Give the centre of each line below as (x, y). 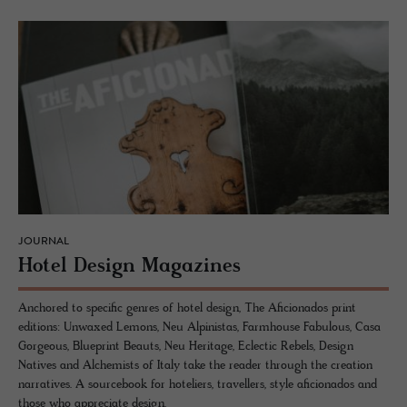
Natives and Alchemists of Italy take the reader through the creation (195, 366)
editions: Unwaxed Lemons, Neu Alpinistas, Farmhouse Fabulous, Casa (199, 328)
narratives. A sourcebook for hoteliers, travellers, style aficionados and (198, 385)
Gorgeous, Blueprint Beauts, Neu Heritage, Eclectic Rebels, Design (186, 347)
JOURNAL (44, 242)
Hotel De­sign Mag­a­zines (129, 267)
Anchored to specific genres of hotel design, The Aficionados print (187, 309)
